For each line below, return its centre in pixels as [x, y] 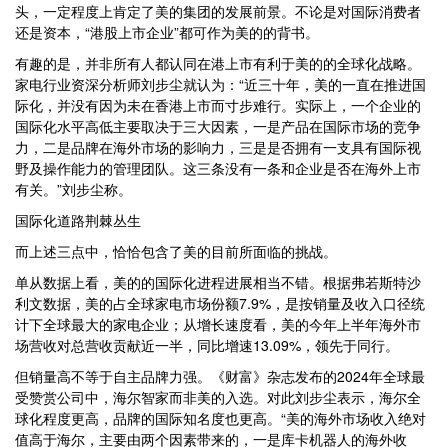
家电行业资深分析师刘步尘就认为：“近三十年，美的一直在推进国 [220, 84]
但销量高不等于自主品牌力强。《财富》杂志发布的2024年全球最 [220, 376]
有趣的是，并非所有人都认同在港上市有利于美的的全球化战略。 [218, 63]
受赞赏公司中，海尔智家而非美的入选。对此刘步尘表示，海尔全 [218, 397]
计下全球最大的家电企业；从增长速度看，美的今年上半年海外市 [218, 324]
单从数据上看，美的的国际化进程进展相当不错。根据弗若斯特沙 [218, 282]
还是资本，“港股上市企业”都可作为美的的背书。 [167, 32]
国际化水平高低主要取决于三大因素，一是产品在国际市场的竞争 [218, 126]
